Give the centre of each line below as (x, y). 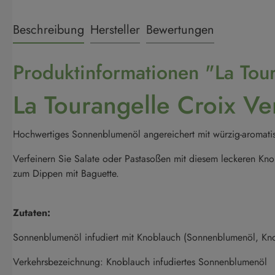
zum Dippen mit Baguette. (66, 173)
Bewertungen (180, 30)
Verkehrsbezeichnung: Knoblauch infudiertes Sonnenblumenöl (140, 262)
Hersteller (115, 30)
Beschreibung (48, 30)
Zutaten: (32, 213)
